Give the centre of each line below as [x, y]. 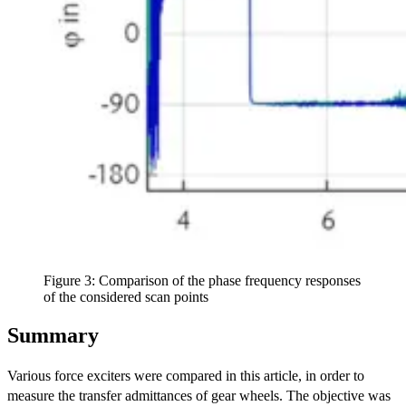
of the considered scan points [126, 296]
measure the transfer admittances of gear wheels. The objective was [199, 395]
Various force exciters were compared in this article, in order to [186, 375]
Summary [53, 335]
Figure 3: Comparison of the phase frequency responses [202, 280]
